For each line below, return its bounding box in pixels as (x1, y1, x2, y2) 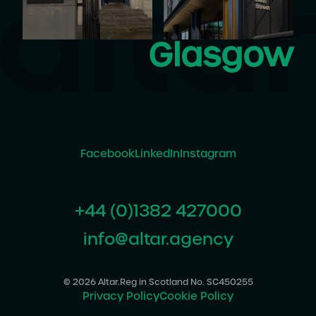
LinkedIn (134, 146, 180, 161)
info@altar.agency (83, 228, 233, 250)
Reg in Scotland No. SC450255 (119, 276, 253, 288)
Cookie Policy (159, 288, 233, 303)
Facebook (80, 146, 135, 161)
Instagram (179, 146, 236, 161)
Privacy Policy (83, 288, 159, 303)
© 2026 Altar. (63, 276, 120, 288)
